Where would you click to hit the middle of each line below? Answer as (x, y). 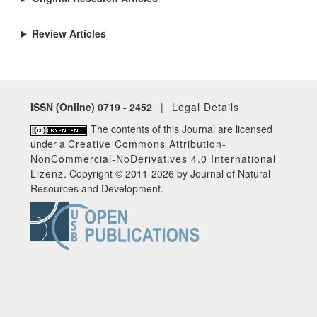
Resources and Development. (97, 188)
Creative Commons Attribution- (147, 144)
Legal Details (206, 107)
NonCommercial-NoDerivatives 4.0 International (153, 158)
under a (49, 144)
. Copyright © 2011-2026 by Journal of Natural (167, 173)
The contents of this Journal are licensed (181, 129)
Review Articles (69, 33)
